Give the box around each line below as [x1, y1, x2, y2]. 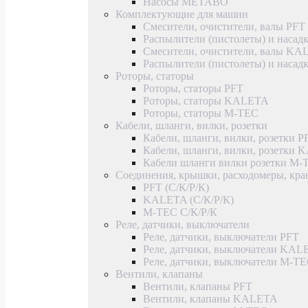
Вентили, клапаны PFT [143, 280, 252, 292]
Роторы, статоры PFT [143, 82, 243, 94]
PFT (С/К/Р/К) [143, 181, 209, 193]
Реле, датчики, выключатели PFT [143, 230, 299, 243]
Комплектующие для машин [115, 8, 248, 20]
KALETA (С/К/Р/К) [143, 193, 234, 206]
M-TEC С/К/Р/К [143, 206, 217, 218]
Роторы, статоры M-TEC [143, 107, 258, 119]
